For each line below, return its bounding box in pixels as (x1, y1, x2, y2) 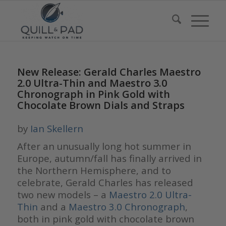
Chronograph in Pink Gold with (17, 87, 170, 101)
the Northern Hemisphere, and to (17, 164, 171, 177)
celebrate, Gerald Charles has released (17, 176, 193, 189)
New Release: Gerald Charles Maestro (17, 65, 201, 79)
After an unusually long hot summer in (17, 140, 191, 153)
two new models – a (17, 188, 109, 201)
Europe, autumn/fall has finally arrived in (17, 152, 202, 165)
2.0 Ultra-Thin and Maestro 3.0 (17, 76, 167, 90)
